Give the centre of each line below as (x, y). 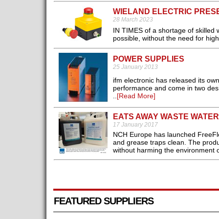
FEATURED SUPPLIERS (103, 201)
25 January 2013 (135, 67)
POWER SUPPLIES (148, 59)
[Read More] (136, 96)
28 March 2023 (133, 20)
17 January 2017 (135, 125)
